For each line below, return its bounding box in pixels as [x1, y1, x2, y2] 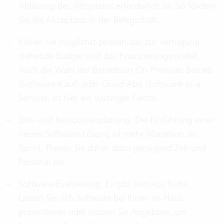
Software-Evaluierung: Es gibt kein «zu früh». [18, 178, 190, 189]
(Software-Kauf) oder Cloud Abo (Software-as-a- [18, 78, 203, 89]
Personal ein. [18, 156, 67, 167]
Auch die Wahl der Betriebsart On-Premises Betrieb [18, 64, 213, 75]
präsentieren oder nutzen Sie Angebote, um [18, 206, 186, 217]
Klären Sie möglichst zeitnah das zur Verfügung [18, 36, 199, 47]
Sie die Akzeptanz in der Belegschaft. [18, 14, 160, 25]
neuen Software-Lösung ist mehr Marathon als [18, 128, 196, 139]
